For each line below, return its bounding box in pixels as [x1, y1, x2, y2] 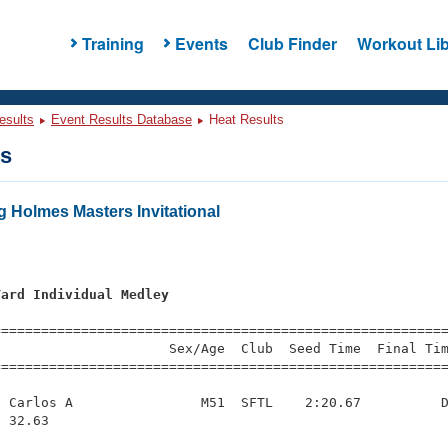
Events [174, 31, 228, 55]
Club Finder [247, 31, 337, 55]
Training [81, 31, 144, 55]
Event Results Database [51, 112, 192, 127]
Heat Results [205, 112, 284, 127]
